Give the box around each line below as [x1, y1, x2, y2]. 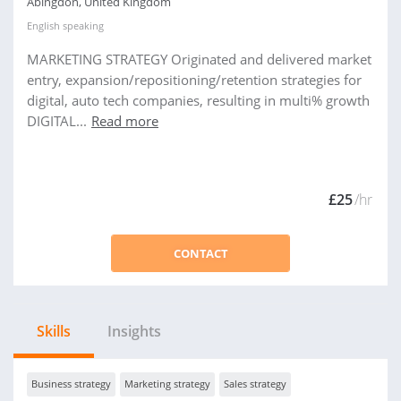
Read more [91, 112, 158, 130]
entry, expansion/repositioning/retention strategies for [27, 71, 362, 89]
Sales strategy [224, 377, 286, 390]
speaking [60, 19, 104, 32]
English [27, 19, 60, 32]
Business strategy [31, 377, 111, 390]
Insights [107, 321, 161, 341]
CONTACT [173, 245, 228, 261]
